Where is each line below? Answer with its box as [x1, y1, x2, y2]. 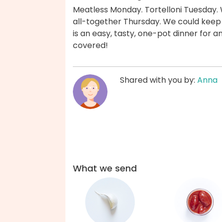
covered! [73, 40, 108, 52]
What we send [73, 162, 137, 174]
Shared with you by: [120, 74, 197, 86]
